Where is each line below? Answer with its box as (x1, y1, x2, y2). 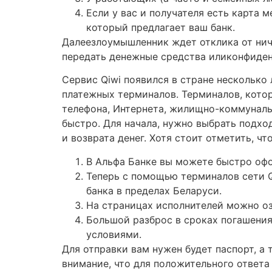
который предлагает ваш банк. (86, 21, 235, 33)
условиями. (86, 228, 141, 240)
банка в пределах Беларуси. (86, 184, 222, 197)
